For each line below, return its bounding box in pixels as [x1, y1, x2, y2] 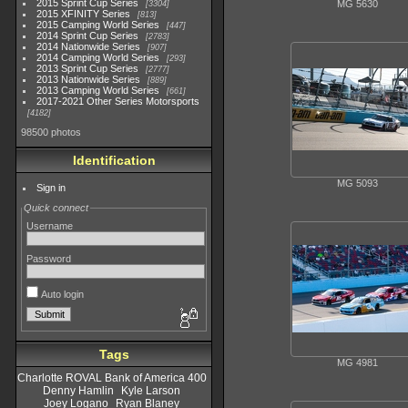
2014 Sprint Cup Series [36, 30, 139, 41]
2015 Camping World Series [36, 19, 160, 30]
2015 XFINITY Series [36, 8, 131, 19]
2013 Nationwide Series [36, 74, 141, 85]
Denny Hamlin [43, 384, 114, 397]
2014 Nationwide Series [36, 41, 141, 52]
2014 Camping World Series [36, 52, 160, 63]
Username [26, 220, 73, 231]
